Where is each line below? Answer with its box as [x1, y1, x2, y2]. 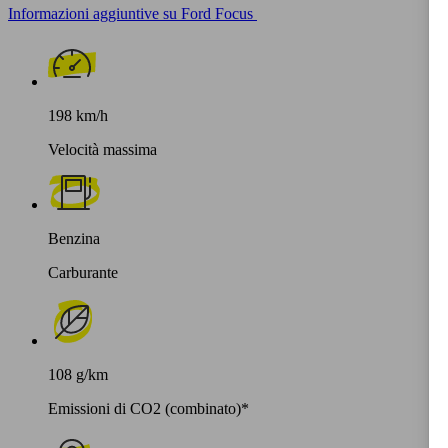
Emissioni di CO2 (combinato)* [48, 399, 249, 417]
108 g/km [48, 365, 108, 383]
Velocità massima [48, 140, 157, 158]
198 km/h [48, 106, 108, 124]
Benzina [48, 229, 100, 247]
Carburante [48, 263, 118, 281]
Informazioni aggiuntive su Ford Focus [8, 4, 253, 22]
